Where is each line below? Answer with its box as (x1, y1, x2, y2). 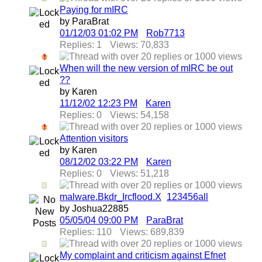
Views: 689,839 (120, 227, 184, 237)
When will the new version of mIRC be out (60, 63, 233, 73)
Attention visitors (60, 133, 128, 143)
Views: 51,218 (110, 168, 169, 178)
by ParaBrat (60, 16, 109, 26)
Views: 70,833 (110, 40, 169, 50)
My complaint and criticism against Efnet (60, 250, 226, 260)
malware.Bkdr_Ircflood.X (60, 192, 161, 202)
